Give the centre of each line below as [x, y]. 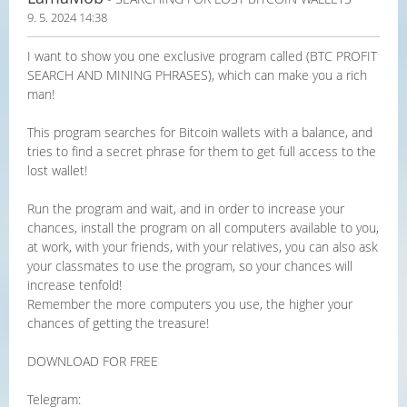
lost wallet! [57, 170]
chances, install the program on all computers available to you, [203, 228]
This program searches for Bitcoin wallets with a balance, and [200, 132]
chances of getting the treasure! [118, 323]
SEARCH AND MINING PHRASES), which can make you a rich [197, 75]
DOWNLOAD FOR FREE [93, 361]
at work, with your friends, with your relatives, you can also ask [203, 247]
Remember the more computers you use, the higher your [190, 304]
